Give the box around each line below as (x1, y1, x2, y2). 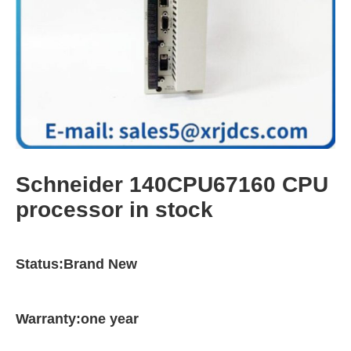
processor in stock (16, 197, 213, 222)
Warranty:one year (16, 311, 139, 327)
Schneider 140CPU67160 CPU (16, 172, 328, 197)
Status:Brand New (16, 256, 137, 272)
